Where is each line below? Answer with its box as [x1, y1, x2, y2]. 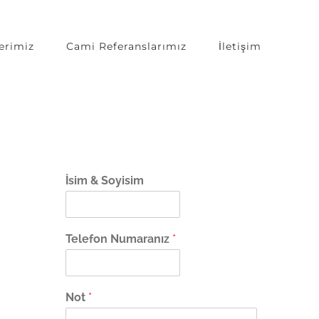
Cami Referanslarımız [66, 40, 187, 53]
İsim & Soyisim [65, 174, 144, 187]
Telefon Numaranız [65, 232, 172, 246]
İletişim [218, 40, 261, 53]
